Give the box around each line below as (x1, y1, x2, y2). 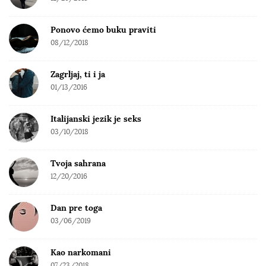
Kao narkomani (50, 247, 111, 258)
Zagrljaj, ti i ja (50, 69, 105, 80)
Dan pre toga (50, 202, 102, 214)
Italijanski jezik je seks (50, 113, 141, 125)
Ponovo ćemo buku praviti (50, 24, 156, 36)
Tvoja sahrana (50, 158, 106, 169)
